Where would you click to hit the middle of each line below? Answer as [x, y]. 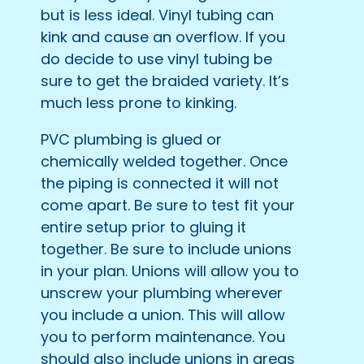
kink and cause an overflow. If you [163, 37]
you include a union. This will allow [163, 314]
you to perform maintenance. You [163, 336]
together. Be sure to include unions [166, 249]
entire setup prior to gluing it [143, 227]
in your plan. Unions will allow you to [170, 271]
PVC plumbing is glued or [131, 139]
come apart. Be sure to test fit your [168, 205]
